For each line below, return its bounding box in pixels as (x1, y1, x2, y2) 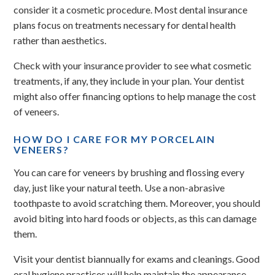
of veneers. (14, 106, 60, 117)
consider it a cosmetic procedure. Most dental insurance (14, 4, 248, 15)
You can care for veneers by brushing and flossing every (14, 166, 245, 178)
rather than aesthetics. (14, 34, 107, 46)
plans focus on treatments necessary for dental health (14, 19, 236, 31)
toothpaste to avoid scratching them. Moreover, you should (14, 197, 261, 209)
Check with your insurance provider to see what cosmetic (14, 60, 252, 71)
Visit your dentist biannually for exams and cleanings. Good (14, 253, 260, 265)
